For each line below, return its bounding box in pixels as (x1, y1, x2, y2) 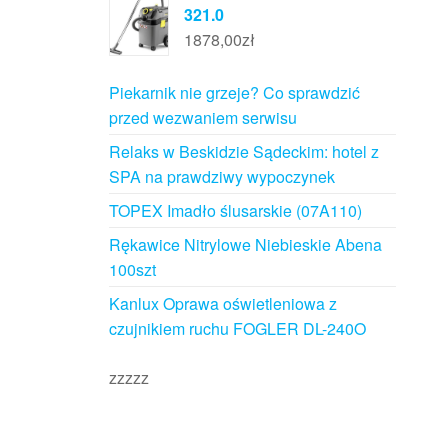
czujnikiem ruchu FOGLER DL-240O (108, 316, 366, 340)
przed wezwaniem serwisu (108, 105, 297, 129)
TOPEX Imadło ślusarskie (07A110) (108, 198, 362, 222)
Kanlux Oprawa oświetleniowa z (108, 291, 337, 315)
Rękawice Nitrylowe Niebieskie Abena (108, 232, 382, 256)
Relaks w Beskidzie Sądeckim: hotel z (108, 139, 379, 163)
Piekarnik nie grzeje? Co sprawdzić (108, 80, 360, 104)
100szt (108, 257, 156, 281)
